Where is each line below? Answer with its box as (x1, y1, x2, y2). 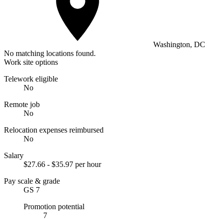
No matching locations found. (4, 49, 96, 57)
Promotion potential (24, 202, 84, 211)
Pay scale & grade (4, 176, 60, 185)
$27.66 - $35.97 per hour (24, 160, 101, 168)
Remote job (4, 100, 40, 109)
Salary (4, 151, 24, 160)
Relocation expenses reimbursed (4, 125, 104, 134)
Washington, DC (151, 40, 205, 49)
